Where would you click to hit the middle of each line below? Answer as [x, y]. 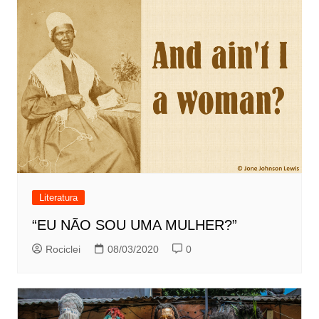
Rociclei [63, 250]
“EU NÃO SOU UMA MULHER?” [134, 225]
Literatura [58, 198]
